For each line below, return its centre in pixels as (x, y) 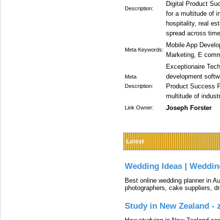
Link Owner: (139, 108)
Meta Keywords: (144, 50)
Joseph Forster (189, 108)
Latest (135, 141)
